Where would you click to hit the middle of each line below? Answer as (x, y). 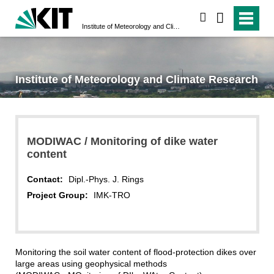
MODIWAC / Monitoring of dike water (122, 141)
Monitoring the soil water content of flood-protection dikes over (135, 252)
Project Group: (57, 195)
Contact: (45, 179)
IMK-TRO (112, 195)
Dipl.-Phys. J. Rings (106, 179)
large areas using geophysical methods (91, 263)
